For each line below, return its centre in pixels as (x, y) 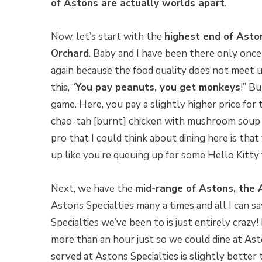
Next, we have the (93, 189)
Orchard (70, 54)
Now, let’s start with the (108, 37)
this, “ (63, 88)
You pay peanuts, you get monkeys (158, 88)
